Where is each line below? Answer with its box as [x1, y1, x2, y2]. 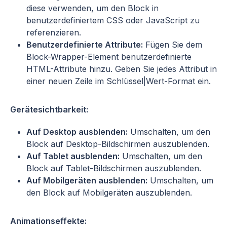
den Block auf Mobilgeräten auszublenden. [26, 187, 192, 198]
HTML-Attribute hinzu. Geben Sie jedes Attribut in [26, 63, 217, 74]
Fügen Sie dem [143, 39, 202, 50]
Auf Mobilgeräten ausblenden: [26, 175, 147, 185]
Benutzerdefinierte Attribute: [26, 39, 143, 50]
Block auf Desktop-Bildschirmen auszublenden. [26, 138, 209, 149]
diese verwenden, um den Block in [26, 3, 159, 13]
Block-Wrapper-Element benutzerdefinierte [26, 51, 192, 62]
